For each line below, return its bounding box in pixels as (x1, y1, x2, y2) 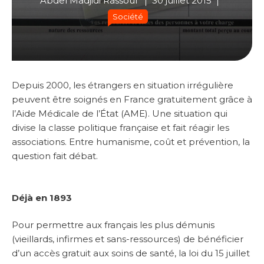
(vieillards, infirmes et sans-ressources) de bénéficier (12, 233, 243, 245)
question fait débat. (12, 150, 98, 162)
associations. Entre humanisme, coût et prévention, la (12, 136, 250, 148)
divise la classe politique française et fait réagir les (12, 122, 229, 134)
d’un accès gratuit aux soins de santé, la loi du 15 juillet (12, 247, 250, 259)
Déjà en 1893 (12, 192, 72, 203)
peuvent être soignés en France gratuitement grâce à (12, 94, 252, 105)
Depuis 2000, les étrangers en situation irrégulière (12, 80, 233, 91)
